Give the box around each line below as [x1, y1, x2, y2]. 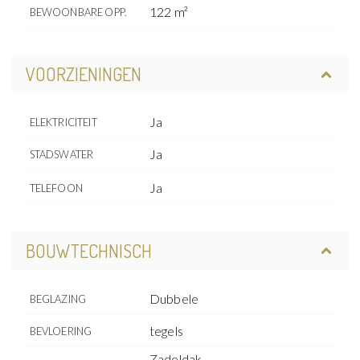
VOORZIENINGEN [25, 63, 141, 86]
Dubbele [149, 290, 199, 306]
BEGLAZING [29, 292, 87, 305]
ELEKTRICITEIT [29, 116, 97, 129]
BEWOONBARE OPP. [29, 5, 127, 18]
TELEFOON [29, 182, 83, 195]
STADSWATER [29, 148, 94, 162]
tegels [149, 322, 183, 338]
